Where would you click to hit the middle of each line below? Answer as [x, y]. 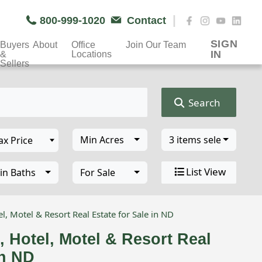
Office [83, 44]
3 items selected [205, 140]
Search [203, 103]
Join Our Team [156, 44]
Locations [91, 54]
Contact [148, 20]
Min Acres [102, 140]
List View [206, 172]
